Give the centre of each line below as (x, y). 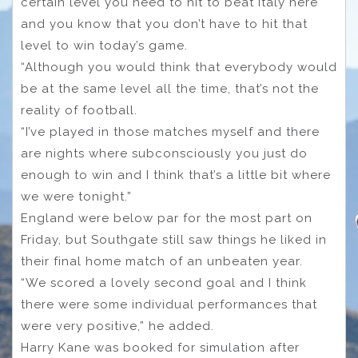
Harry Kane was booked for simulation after (160, 347)
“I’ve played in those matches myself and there (170, 131)
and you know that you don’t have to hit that (164, 24)
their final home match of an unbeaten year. (164, 261)
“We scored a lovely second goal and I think (164, 282)
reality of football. (81, 110)
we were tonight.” (78, 196)
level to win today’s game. (106, 45)
